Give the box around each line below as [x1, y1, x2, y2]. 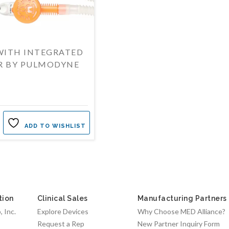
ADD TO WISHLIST [24, 122, 86, 129]
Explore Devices [37, 207, 88, 216]
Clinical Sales [37, 194, 88, 203]
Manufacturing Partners [137, 194, 227, 203]
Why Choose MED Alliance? [137, 207, 225, 216]
